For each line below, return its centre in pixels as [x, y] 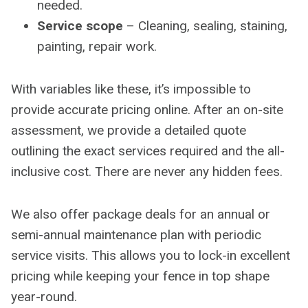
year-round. [44, 296]
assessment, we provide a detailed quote [129, 130]
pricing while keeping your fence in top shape [140, 276]
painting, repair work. [97, 46]
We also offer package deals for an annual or [141, 214]
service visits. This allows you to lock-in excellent [151, 255]
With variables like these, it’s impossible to [131, 89]
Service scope [82, 25]
